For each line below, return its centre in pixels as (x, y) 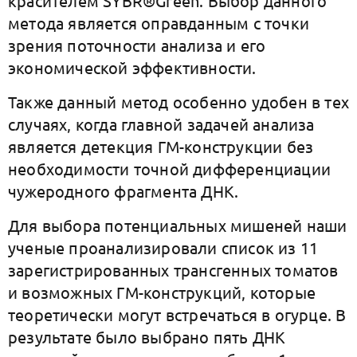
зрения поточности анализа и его (137, 45)
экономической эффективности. (132, 67)
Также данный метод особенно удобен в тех (179, 102)
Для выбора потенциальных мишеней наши (178, 225)
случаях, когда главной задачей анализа (161, 124)
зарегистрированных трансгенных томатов (173, 270)
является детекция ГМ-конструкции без (161, 146)
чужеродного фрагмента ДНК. (124, 191)
